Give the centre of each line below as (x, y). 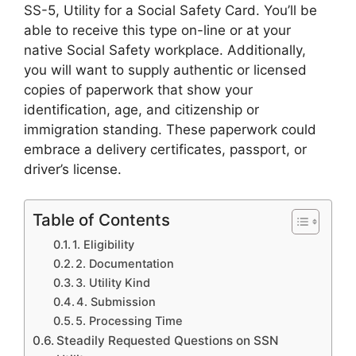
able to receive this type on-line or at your (157, 30)
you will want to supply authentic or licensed (165, 70)
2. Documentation (125, 264)
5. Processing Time (130, 321)
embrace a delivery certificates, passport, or (165, 149)
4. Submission (116, 302)
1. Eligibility (104, 245)
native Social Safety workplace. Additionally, (165, 50)
